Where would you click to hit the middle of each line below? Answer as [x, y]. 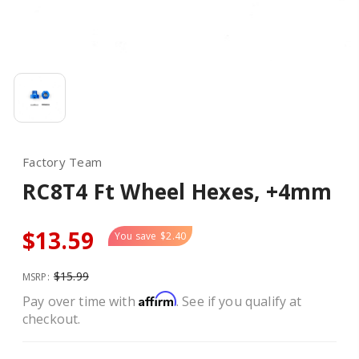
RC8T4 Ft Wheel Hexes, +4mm [177, 192]
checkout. [52, 319]
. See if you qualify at [239, 301]
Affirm [157, 299]
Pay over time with [81, 301]
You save [135, 236]
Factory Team [62, 162]
